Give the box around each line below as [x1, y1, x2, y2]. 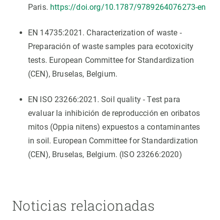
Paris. [28, 2, 51, 12]
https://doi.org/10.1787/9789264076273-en [50, 2, 206, 12]
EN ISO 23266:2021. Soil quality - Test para [28, 95, 180, 105]
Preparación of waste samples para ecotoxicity [28, 42, 194, 52]
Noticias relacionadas [12, 196, 155, 215]
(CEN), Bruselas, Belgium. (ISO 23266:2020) [28, 150, 182, 160]
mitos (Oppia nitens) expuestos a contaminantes [28, 122, 200, 132]
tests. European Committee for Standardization [28, 55, 194, 65]
